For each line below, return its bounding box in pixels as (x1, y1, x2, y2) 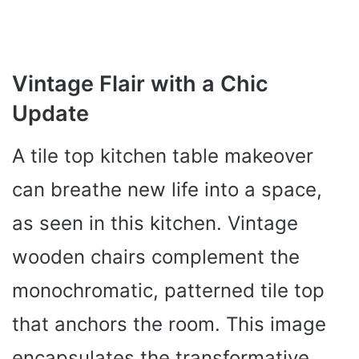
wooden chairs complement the (12, 244, 300, 268)
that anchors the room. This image (12, 312, 326, 336)
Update (12, 100, 89, 127)
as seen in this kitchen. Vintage (12, 211, 298, 235)
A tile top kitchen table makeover (12, 143, 313, 167)
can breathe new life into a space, (12, 177, 322, 201)
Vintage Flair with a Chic (12, 71, 268, 97)
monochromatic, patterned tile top (12, 278, 325, 302)
